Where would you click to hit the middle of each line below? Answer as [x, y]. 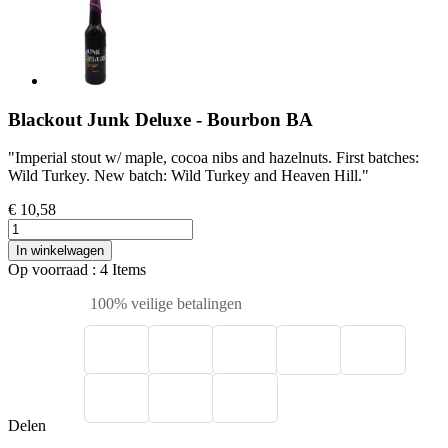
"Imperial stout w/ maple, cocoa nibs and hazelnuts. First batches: [213, 158]
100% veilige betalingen [164, 304]
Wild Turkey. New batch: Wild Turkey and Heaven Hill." [188, 176]
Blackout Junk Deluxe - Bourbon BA [160, 119]
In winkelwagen [60, 251]
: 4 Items [119, 270]
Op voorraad [50, 270]
